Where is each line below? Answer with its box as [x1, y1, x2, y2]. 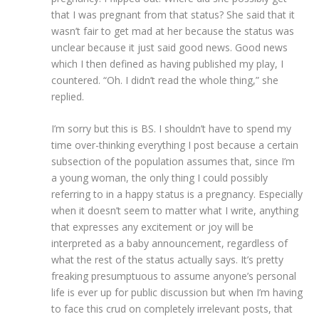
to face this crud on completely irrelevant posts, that [51, 302, 293, 316]
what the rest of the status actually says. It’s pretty [51, 253, 284, 267]
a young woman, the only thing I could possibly [51, 171, 268, 185]
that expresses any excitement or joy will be [51, 220, 254, 234]
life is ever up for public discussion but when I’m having [51, 286, 303, 300]
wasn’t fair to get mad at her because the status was [51, 23, 295, 38]
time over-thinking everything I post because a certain [51, 138, 299, 152]
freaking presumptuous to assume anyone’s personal [51, 269, 297, 283]
